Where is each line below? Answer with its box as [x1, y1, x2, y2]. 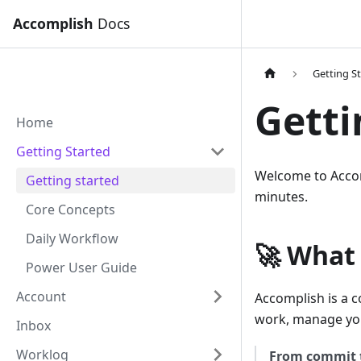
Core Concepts [26, 201, 115, 218]
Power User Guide [26, 259, 137, 276]
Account [16, 288, 66, 305]
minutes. [255, 188, 308, 206]
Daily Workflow [26, 230, 118, 247]
